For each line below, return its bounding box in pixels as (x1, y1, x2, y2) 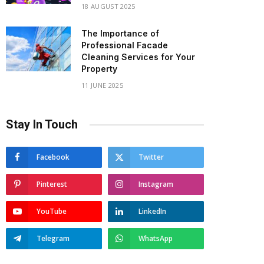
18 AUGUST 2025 (81, 2, 136, 11)
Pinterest (37, 179, 67, 189)
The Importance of (81, 28, 159, 38)
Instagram (138, 179, 173, 189)
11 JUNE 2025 (81, 81, 123, 90)
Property (81, 64, 117, 74)
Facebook (37, 152, 70, 162)
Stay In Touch (6, 117, 78, 131)
